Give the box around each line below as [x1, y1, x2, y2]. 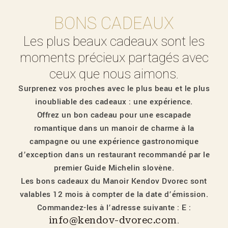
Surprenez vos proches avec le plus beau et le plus [18, 82, 210, 94]
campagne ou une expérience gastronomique [30, 135, 198, 147]
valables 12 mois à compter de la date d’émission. [19, 188, 209, 200]
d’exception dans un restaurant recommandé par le [18, 149, 210, 160]
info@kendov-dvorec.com [48, 214, 177, 225]
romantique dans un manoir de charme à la [34, 122, 194, 134]
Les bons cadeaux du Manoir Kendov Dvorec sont [21, 175, 207, 187]
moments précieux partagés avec [19, 49, 209, 65]
